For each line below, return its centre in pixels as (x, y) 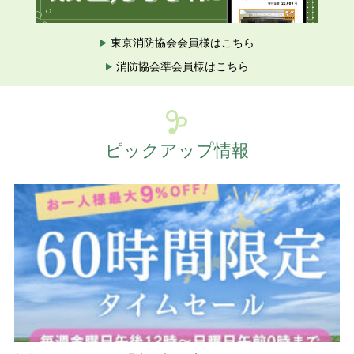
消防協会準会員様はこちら (182, 66)
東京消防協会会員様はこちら (182, 43)
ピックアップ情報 (177, 150)
